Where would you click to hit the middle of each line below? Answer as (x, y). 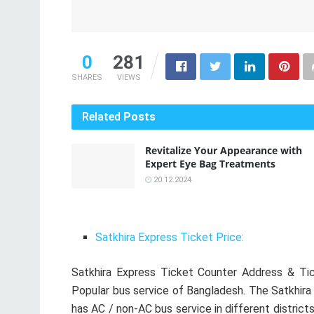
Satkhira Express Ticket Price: (170, 237)
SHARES (87, 77)
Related (101, 116)
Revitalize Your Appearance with (224, 150)
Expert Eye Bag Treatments (210, 163)
